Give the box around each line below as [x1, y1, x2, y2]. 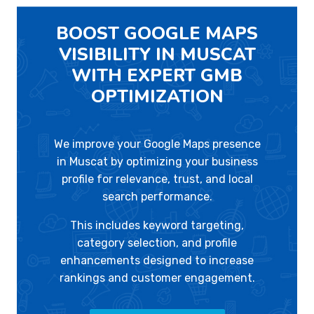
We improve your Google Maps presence [53, 137, 261, 151]
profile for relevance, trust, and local [61, 172, 253, 186]
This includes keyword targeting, [70, 219, 244, 233]
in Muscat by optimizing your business [56, 155, 258, 169]
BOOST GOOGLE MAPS [56, 21, 258, 46]
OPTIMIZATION [90, 84, 224, 109]
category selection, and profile [77, 236, 237, 250]
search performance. [102, 190, 212, 204]
